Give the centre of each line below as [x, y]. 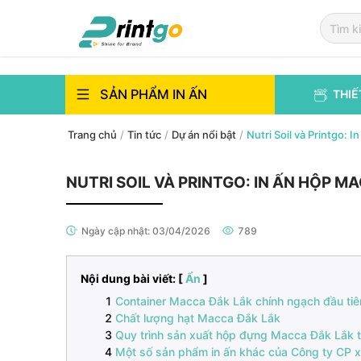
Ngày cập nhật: [117, 230]
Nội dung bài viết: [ [132, 278]
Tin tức [144, 135]
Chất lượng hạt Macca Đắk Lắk [198, 317]
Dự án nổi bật [204, 135]
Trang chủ [92, 135]
